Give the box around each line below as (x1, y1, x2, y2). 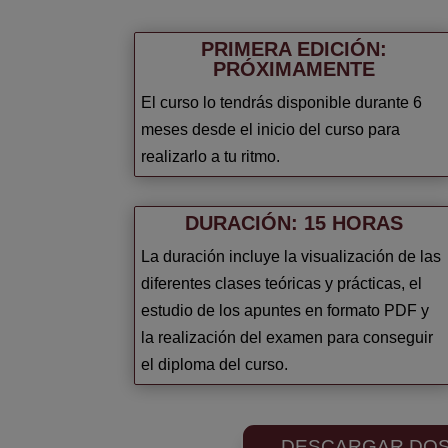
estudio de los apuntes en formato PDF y (141, 302, 430, 320)
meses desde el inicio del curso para (141, 120, 401, 138)
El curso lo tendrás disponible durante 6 (141, 93, 423, 111)
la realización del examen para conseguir (141, 329, 434, 347)
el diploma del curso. (141, 356, 289, 374)
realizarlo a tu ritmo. (141, 147, 281, 165)
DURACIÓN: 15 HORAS (184, 212, 403, 235)
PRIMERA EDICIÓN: (200, 37, 387, 60)
